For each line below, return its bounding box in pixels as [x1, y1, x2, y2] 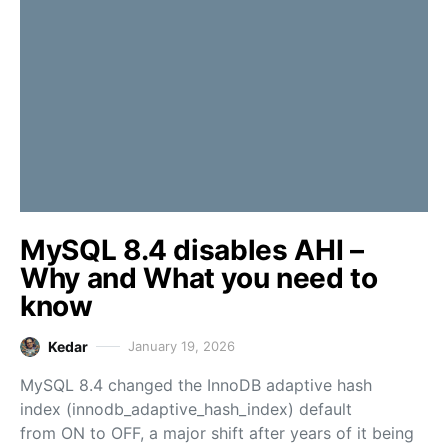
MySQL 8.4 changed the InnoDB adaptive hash [20, 375, 372, 395]
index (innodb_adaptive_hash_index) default [20, 399, 352, 419]
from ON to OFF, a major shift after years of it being [20, 423, 414, 443]
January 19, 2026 [128, 338, 235, 354]
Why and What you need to [20, 261, 378, 295]
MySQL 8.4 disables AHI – [20, 233, 364, 267]
